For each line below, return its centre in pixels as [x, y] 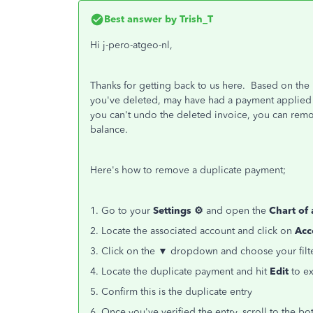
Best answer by [140, 19]
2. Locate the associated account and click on [192, 231]
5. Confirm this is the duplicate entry [171, 292]
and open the [236, 211]
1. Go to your [122, 211]
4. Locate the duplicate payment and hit [180, 271]
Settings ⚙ [178, 211]
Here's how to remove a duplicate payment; [188, 170]
